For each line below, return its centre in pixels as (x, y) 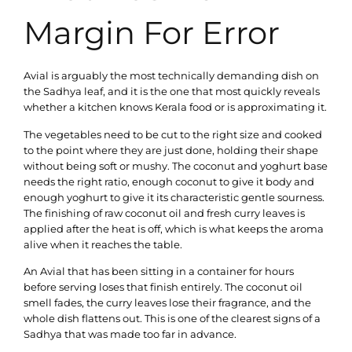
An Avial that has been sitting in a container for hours (159, 271)
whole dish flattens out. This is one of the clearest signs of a (172, 318)
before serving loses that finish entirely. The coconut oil (163, 287)
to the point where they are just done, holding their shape (171, 150)
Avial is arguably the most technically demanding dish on (171, 76)
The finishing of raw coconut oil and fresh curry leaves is (164, 213)
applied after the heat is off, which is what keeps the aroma (174, 228)
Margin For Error (152, 33)
